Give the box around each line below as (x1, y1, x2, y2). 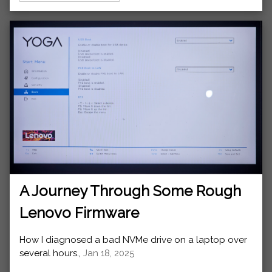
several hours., (19, 247, 83, 259)
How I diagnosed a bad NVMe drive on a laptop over (19, 234, 247, 245)
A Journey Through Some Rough (19, 182, 241, 200)
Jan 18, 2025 (83, 247, 134, 259)
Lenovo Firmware (19, 203, 139, 222)
